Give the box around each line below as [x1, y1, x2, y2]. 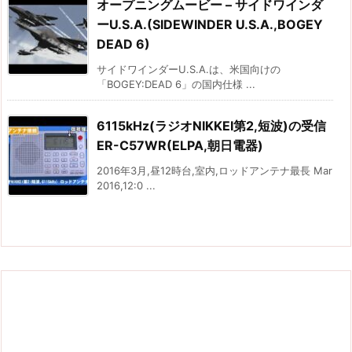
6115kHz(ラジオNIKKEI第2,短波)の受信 [97, 117, 326, 134]
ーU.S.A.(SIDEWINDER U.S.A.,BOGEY [97, 16, 323, 32]
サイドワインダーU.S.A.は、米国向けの [97, 62, 280, 75]
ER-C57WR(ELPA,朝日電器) [97, 137, 263, 153]
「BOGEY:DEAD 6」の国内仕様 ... [97, 77, 255, 90]
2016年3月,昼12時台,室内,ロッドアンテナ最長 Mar [97, 163, 332, 177]
